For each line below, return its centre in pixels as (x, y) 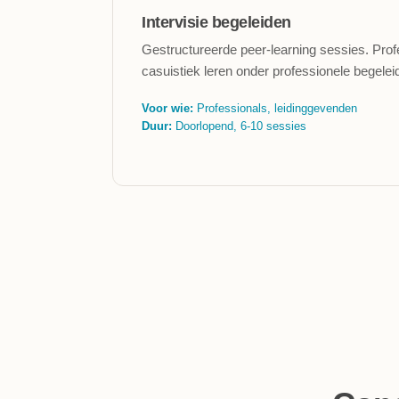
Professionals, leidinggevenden (275, 108)
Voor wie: (167, 108)
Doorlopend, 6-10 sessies (239, 126)
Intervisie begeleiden (216, 22)
